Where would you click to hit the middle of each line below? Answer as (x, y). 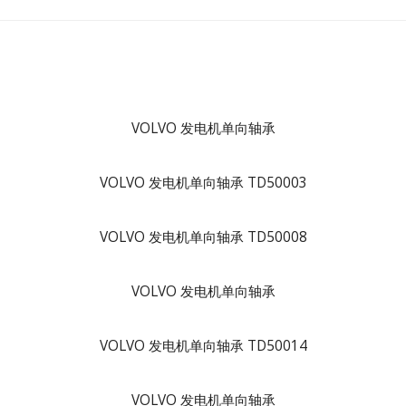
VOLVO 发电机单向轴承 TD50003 (203, 183)
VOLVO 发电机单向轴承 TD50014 (203, 346)
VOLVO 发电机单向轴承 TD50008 (203, 237)
